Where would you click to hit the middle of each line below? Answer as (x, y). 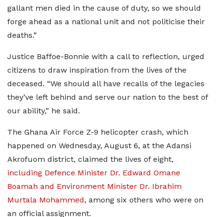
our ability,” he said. (44, 111)
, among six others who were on (144, 200)
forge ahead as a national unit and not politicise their (106, 22)
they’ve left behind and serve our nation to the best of (108, 97)
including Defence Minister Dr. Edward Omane (94, 173)
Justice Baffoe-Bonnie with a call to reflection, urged (106, 56)
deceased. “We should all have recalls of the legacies (106, 84)
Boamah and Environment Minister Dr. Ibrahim (94, 186)
